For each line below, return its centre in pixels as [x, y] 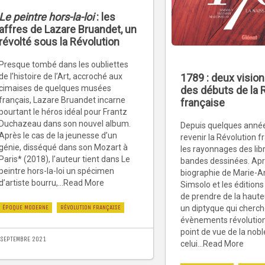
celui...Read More [212, 244]
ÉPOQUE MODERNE [25, 208]
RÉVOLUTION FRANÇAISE [91, 208]
